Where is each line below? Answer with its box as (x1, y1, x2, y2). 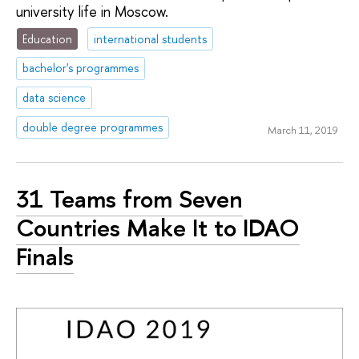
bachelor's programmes (22, 60, 139, 76)
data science (22, 90, 87, 106)
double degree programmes (22, 119, 163, 135)
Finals (16, 239, 74, 273)
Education (22, 30, 73, 46)
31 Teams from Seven (16, 181, 243, 216)
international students (94, 30, 208, 46)
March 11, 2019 (267, 122, 338, 137)
